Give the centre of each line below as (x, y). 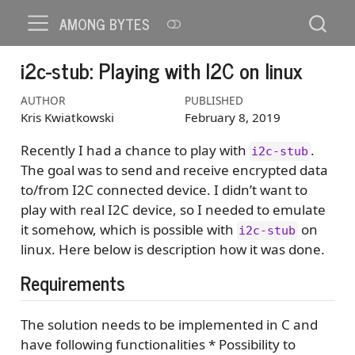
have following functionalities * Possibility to (158, 344)
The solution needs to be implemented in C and (169, 324)
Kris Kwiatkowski (67, 117)
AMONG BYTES (105, 24)
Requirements (73, 283)
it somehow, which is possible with (128, 230)
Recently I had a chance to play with (135, 151)
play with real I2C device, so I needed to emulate (173, 210)
